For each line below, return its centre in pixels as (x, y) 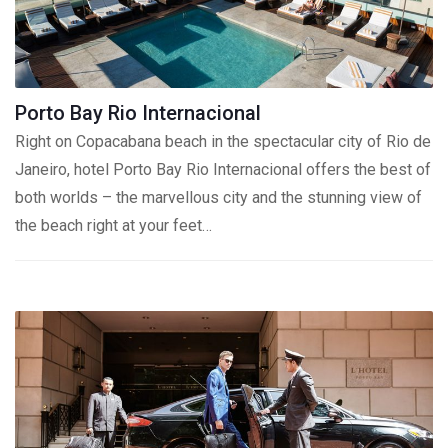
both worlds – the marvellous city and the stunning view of (218, 197)
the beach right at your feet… (113, 225)
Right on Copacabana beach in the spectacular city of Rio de (223, 141)
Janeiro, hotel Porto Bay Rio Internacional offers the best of (223, 169)
